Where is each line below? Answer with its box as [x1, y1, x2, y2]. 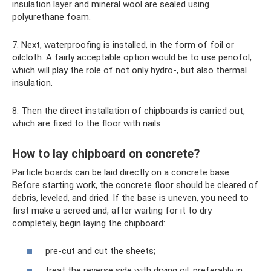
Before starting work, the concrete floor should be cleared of [12, 179, 258, 191]
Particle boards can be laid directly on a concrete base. [12, 166, 231, 178]
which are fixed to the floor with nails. [12, 117, 163, 129]
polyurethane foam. [12, 11, 91, 22]
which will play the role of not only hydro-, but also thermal [12, 64, 247, 76]
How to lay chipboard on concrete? [12, 146, 200, 161]
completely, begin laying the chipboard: [12, 217, 165, 229]
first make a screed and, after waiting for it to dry [12, 204, 212, 216]
